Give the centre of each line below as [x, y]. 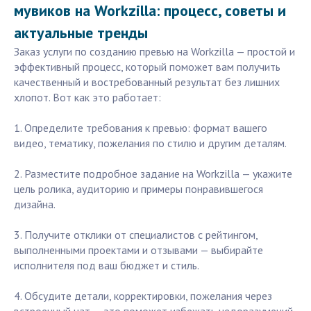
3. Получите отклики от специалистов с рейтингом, [136, 235]
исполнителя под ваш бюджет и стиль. [107, 266]
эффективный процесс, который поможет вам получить [147, 67]
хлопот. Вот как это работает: [87, 98]
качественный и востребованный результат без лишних [147, 82]
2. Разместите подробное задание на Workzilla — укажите [153, 174]
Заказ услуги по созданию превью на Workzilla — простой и [154, 52]
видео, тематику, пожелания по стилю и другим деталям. [150, 143]
